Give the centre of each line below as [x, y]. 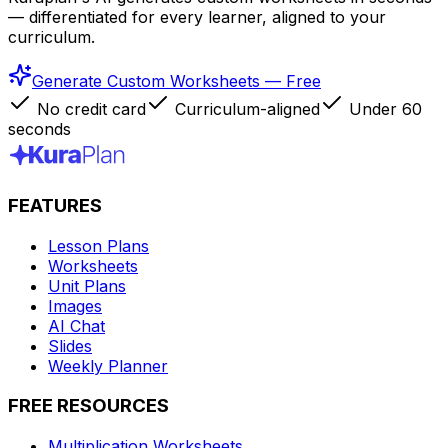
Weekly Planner [108, 365]
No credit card [89, 109]
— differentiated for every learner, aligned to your [197, 17]
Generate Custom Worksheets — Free [176, 81]
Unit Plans [87, 285]
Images [75, 305]
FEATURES [55, 205]
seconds [39, 129]
